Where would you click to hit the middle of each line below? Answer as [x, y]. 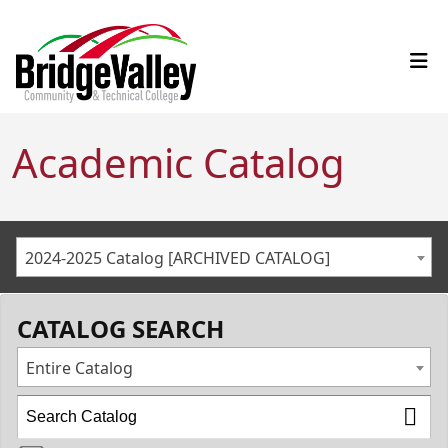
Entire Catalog [79, 368]
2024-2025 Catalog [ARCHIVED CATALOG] [177, 258]
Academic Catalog [178, 162]
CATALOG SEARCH [120, 328]
